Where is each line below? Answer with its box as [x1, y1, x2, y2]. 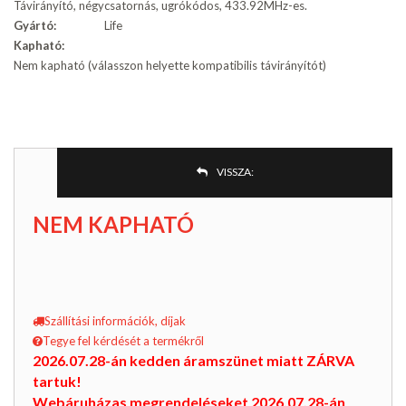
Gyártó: [14, 18, 56, 34]
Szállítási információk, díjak [44, 314, 186, 329]
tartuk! [33, 372, 82, 391]
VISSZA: [216, 165, 254, 179]
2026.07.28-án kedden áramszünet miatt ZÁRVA [33, 352, 354, 370]
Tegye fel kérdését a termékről [43, 333, 204, 349]
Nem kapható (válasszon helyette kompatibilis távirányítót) [14, 58, 326, 73]
